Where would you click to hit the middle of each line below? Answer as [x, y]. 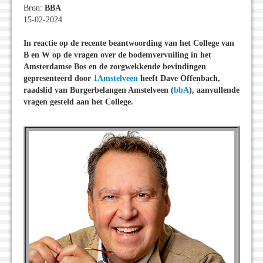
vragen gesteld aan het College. [78, 102]
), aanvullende [214, 90]
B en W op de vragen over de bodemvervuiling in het [117, 55]
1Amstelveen [116, 79]
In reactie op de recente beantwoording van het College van [129, 43]
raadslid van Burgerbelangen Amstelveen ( [99, 90]
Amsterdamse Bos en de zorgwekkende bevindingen [115, 67]
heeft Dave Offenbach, [179, 79]
